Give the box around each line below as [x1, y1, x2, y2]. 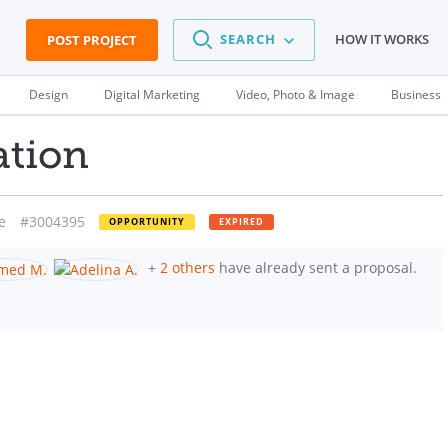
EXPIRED [219, 215, 264, 228]
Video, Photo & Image [236, 86, 355, 103]
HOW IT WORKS [335, 30, 429, 49]
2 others [160, 258, 215, 277]
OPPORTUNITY [109, 215, 185, 228]
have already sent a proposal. [215, 258, 417, 277]
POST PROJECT [47, 31, 137, 49]
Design [29, 86, 68, 103]
